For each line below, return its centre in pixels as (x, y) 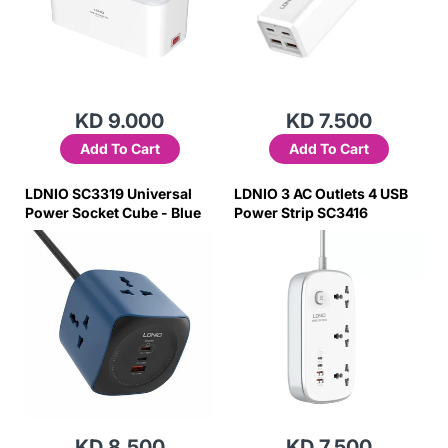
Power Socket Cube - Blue (113, 212)
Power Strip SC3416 (301, 212)
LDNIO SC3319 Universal (108, 193)
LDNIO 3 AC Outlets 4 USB (321, 193)
